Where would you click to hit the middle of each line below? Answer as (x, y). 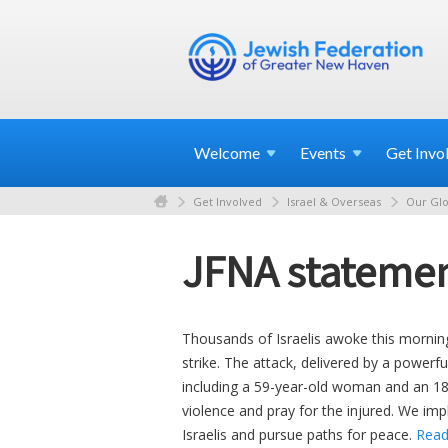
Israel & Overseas (334, 201)
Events (323, 152)
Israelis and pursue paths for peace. (299, 434)
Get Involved (227, 201)
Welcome (227, 152)
